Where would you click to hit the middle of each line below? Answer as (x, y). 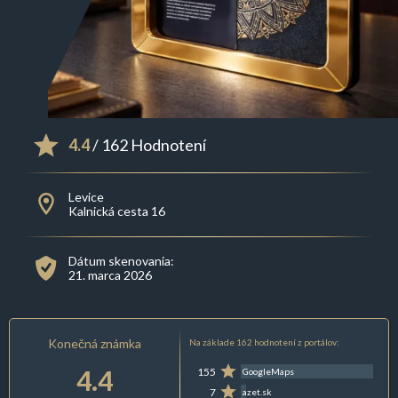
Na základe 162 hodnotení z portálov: (264, 342)
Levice (86, 197)
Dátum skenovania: (121, 261)
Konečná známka (95, 344)
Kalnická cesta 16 (116, 211)
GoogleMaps (269, 372)
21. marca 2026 (110, 275)
